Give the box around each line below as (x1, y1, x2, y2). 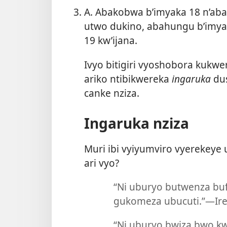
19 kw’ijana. (84, 33, 137, 48)
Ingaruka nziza (84, 113, 189, 133)
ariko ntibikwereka (84, 71, 172, 86)
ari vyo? (84, 156, 119, 170)
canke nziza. (84, 86, 139, 100)
